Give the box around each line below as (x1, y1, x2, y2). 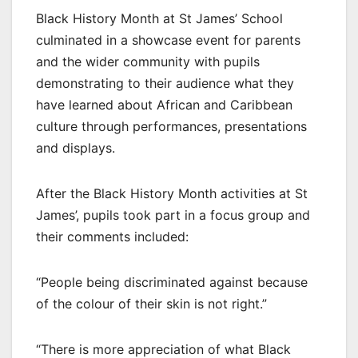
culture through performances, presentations (36, 118, 307, 135)
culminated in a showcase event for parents (36, 32, 300, 49)
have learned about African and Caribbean (36, 97, 292, 113)
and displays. (36, 140, 115, 157)
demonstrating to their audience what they (36, 75, 294, 92)
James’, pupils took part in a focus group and (36, 207, 310, 224)
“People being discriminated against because (36, 274, 308, 291)
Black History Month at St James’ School (36, 10, 283, 27)
